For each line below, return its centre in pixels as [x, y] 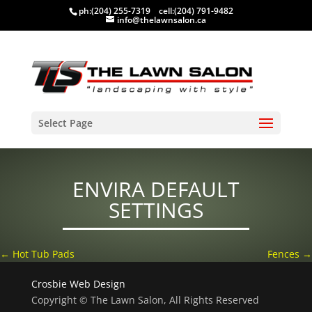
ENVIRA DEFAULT [156, 189]
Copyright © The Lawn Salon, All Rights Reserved [145, 300]
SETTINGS [156, 210]
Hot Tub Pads [42, 254]
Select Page [65, 123]
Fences [285, 254]
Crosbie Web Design [78, 284]
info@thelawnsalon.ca [161, 20]
